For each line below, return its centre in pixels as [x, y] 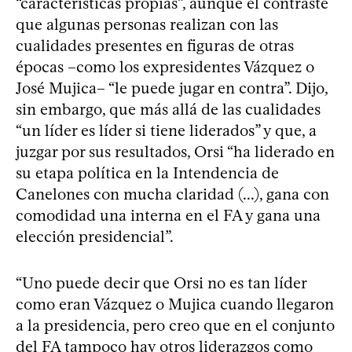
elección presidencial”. [95, 237]
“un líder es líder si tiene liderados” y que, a [166, 131]
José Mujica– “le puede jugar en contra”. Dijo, [172, 88]
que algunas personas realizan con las [147, 25]
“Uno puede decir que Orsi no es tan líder [161, 283]
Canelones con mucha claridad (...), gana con [172, 194]
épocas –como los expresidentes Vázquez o [165, 67]
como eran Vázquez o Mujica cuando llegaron [175, 304]
